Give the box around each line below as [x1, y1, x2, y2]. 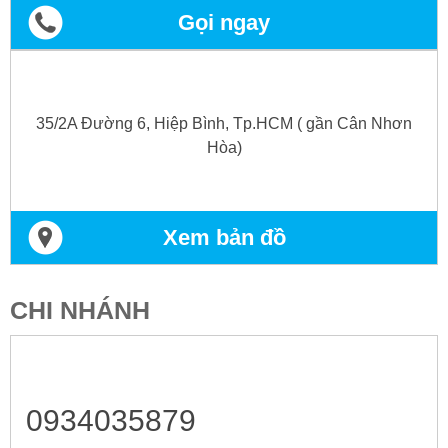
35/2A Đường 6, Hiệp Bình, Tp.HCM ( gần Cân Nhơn [36, 114, 412, 132]
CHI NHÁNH [10, 295, 150, 324]
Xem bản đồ [162, 224, 286, 250]
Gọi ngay [178, 9, 270, 35]
